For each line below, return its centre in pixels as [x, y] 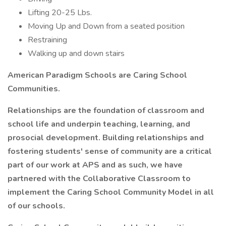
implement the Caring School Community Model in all [111, 192]
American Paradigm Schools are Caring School [97, 75]
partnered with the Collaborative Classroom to [99, 179]
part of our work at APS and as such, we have [95, 165]
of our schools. [36, 206]
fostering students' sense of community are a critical [110, 151]
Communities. [34, 89]
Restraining [47, 40]
